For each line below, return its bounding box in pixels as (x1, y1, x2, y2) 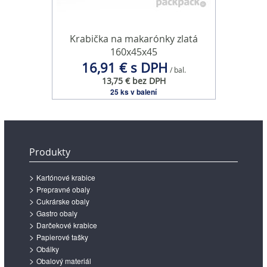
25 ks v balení (110, 86, 157, 98)
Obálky (36, 244, 59, 254)
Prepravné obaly (36, 184, 90, 195)
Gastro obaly (36, 208, 77, 219)
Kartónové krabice (36, 172, 95, 183)
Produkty (29, 145, 70, 159)
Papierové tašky (36, 232, 88, 243)
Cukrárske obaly (36, 196, 89, 207)
